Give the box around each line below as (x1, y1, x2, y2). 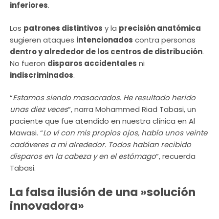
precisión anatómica (119, 22, 201, 33)
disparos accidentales (47, 58, 137, 68)
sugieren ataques (10, 34, 76, 45)
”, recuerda (156, 151, 196, 162)
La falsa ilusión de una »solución (10, 184, 196, 200)
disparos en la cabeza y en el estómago (10, 151, 156, 162)
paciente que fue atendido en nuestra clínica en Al (10, 116, 195, 127)
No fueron (10, 58, 47, 68)
